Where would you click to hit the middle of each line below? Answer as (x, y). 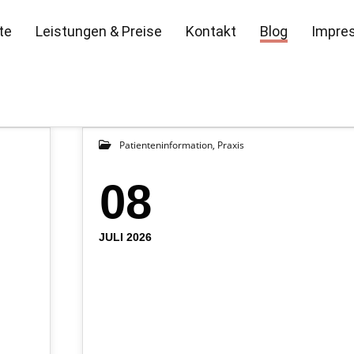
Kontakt (211, 31)
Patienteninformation (166, 145)
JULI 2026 (125, 237)
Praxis (231, 145)
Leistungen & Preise (99, 31)
